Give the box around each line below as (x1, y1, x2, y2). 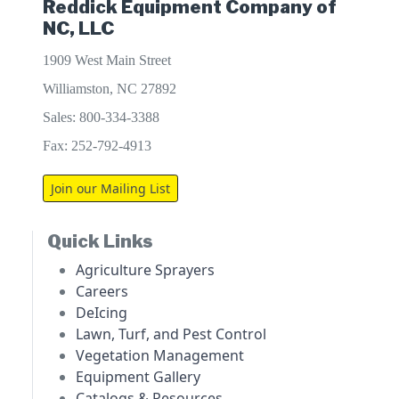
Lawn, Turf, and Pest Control (76, 324, 266, 345)
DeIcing (76, 303, 127, 323)
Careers (76, 281, 128, 302)
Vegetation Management (76, 346, 244, 366)
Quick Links (47, 231, 153, 253)
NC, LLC (43, 18, 114, 40)
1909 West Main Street (43, 53, 171, 69)
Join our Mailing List (51, 180, 170, 198)
